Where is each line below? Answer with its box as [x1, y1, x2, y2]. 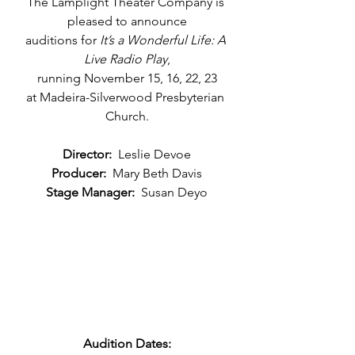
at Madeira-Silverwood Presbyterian [26, 90, 227, 105]
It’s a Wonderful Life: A [99, 32, 229, 48]
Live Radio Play [83, 52, 167, 67]
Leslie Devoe [112, 147, 191, 162]
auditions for [25, 32, 100, 48]
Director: [63, 147, 112, 162]
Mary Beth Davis [106, 166, 202, 181]
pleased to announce [67, 13, 187, 29]
